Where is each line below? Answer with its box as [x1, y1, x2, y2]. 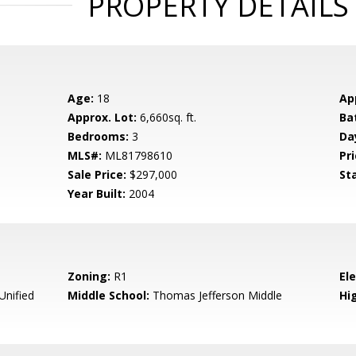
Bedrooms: [68, 129, 130, 144]
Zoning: [68, 269, 111, 284]
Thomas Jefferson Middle [149, 288, 283, 303]
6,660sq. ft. [137, 110, 197, 125]
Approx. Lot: [68, 110, 137, 125]
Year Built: [68, 186, 126, 201]
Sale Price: [68, 167, 127, 182]
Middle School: [68, 288, 150, 303]
